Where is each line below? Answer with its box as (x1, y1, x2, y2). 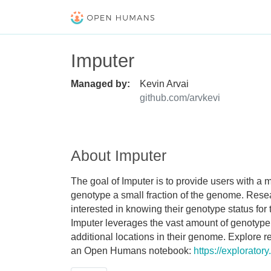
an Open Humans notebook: (71, 245, 194, 256)
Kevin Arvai (140, 78, 189, 89)
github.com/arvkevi (140, 92, 220, 103)
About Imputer (71, 146, 166, 164)
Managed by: (71, 78, 130, 89)
